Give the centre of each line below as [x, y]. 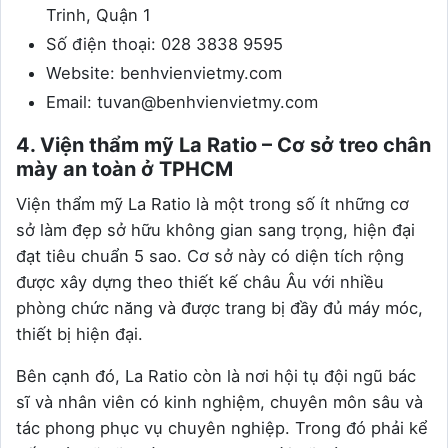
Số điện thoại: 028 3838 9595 [164, 43]
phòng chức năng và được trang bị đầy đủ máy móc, [219, 307]
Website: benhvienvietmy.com [164, 72]
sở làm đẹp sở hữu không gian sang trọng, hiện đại [215, 229]
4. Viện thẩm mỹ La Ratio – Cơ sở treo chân [223, 144]
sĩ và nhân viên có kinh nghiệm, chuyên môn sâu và [219, 401]
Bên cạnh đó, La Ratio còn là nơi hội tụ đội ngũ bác [216, 375]
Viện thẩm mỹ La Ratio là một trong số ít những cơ [212, 203]
